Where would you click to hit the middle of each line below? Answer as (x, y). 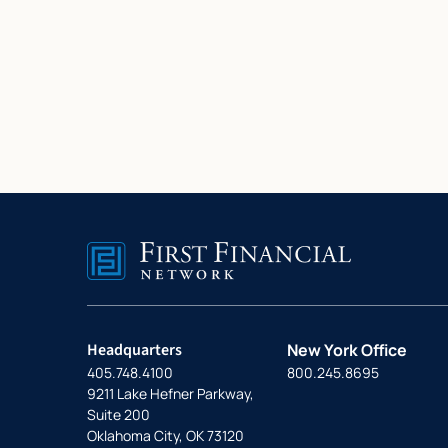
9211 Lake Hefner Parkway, (170, 393)
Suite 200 (118, 414)
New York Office (347, 349)
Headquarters (134, 349)
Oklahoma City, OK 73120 (165, 435)
